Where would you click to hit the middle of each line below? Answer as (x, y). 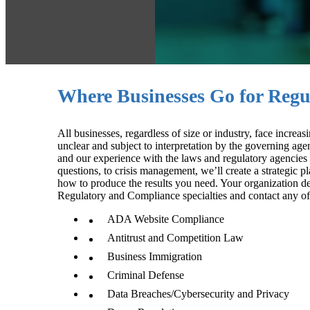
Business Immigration (155, 256)
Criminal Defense (146, 275)
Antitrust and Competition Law (175, 238)
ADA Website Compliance (166, 219)
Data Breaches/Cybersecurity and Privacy (198, 294)
